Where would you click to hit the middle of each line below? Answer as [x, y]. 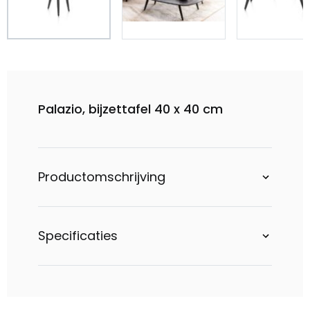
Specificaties [78, 236]
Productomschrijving [102, 177]
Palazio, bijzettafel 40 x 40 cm [130, 109]
